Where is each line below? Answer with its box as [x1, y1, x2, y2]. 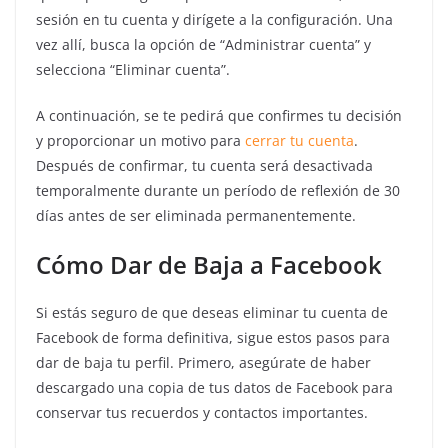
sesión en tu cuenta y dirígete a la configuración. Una [36, 10, 393, 29]
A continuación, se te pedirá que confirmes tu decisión [36, 106, 402, 125]
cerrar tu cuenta [245, 131, 354, 150]
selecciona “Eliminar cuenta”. [36, 60, 230, 79]
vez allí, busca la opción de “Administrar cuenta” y [36, 35, 371, 54]
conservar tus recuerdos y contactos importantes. [36, 403, 368, 422]
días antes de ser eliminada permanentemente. [36, 206, 356, 225]
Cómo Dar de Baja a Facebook [36, 248, 382, 281]
